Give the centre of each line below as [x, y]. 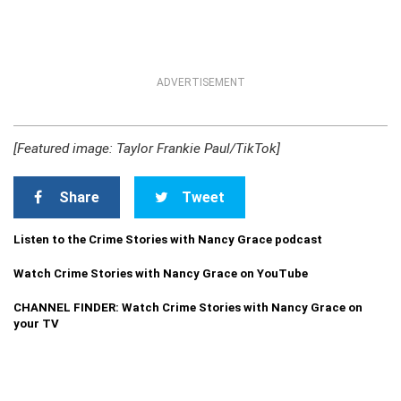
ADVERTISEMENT [200, 82]
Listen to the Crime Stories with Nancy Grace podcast [168, 239]
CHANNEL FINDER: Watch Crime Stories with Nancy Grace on [188, 307]
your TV [36, 324]
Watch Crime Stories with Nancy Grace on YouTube [161, 273]
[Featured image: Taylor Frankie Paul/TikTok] [147, 149]
